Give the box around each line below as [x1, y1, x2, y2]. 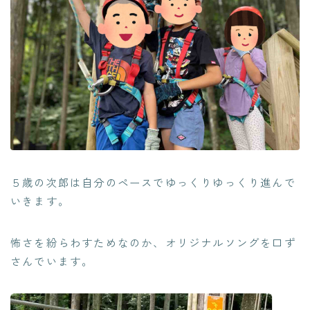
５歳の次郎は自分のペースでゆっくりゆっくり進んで [10, 174, 296, 190]
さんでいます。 [10, 253, 94, 269]
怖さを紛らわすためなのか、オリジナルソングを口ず [10, 235, 296, 250]
